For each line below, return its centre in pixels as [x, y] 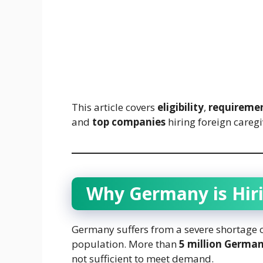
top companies [129, 122]
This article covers [114, 107]
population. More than [125, 244]
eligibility [181, 107]
